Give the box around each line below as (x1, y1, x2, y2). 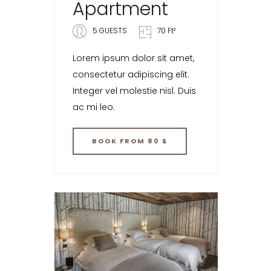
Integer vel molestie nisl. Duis (73, 84, 196, 97)
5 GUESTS (93, 25, 127, 36)
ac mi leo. (73, 100, 115, 113)
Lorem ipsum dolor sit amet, (73, 51, 194, 64)
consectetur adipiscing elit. (73, 68, 189, 80)
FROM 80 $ (120, 135, 168, 146)
